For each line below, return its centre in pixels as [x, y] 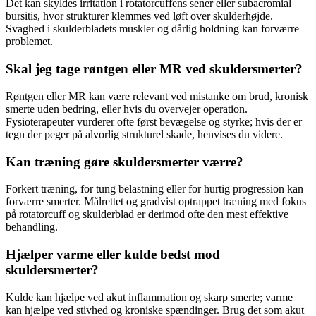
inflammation [158, 297]
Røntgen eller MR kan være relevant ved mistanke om [127, 96]
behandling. [32, 227]
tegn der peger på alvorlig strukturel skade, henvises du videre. [144, 134]
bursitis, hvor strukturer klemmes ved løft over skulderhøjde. [139, 16]
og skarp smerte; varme [240, 297]
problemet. [29, 42]
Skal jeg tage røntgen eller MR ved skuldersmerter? [154, 69]
